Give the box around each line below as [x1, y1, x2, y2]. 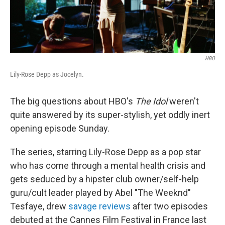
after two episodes [131, 201, 208, 212]
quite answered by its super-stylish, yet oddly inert [10, 109, 210, 121]
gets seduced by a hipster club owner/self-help [10, 174, 199, 185]
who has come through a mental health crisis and [10, 160, 205, 171]
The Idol [135, 96, 167, 107]
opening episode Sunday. [10, 123, 109, 134]
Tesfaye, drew [10, 201, 68, 212]
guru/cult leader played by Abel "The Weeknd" [10, 187, 191, 198]
